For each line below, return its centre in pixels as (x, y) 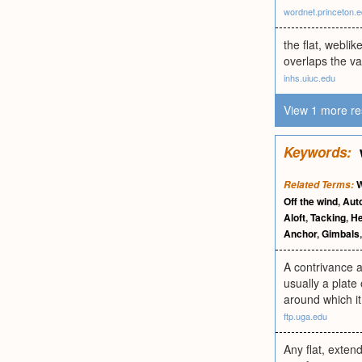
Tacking (328, 217)
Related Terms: (319, 185)
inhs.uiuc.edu (309, 78)
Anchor (300, 234)
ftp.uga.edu (305, 316)
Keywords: (318, 152)
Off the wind (311, 201)
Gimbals (341, 234)
